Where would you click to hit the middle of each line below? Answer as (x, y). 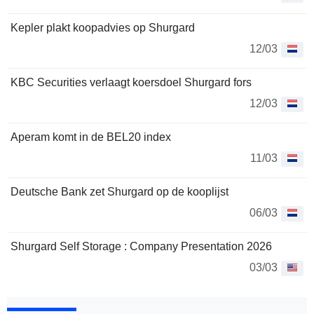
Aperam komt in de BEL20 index (91, 137)
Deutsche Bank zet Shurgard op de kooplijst (120, 192)
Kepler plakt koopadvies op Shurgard (103, 28)
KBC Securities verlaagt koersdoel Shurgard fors (131, 83)
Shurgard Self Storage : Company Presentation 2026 (141, 247)
